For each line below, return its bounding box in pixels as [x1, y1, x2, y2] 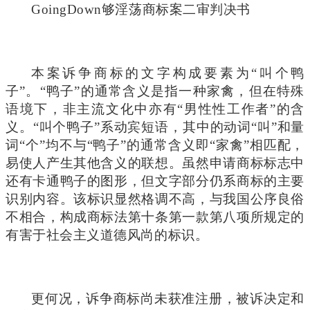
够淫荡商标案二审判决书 [101, 1, 250, 17]
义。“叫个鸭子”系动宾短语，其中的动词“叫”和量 [6, 119, 304, 134]
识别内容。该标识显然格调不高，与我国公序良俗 [6, 191, 304, 206]
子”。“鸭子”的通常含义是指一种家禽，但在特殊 [6, 83, 304, 98]
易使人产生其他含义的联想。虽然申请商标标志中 [6, 155, 304, 170]
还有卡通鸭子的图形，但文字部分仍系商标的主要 [6, 173, 304, 188]
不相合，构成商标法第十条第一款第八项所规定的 [6, 209, 304, 224]
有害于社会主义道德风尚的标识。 [6, 227, 209, 242]
